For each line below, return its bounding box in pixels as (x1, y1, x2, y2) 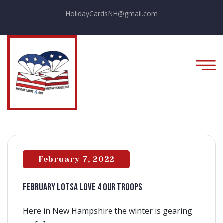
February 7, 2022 (38, 154, 115, 164)
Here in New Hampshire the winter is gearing (23, 205, 192, 216)
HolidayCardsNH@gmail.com (65, 9, 158, 18)
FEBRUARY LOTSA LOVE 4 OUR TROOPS (23, 181, 142, 193)
